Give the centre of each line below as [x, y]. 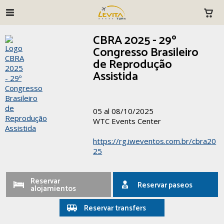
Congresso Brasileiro [146, 53]
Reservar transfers [115, 208]
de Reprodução [133, 65]
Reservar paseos [165, 185]
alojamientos [53, 189]
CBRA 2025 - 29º [135, 41]
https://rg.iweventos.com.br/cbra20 [155, 141]
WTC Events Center [127, 121]
